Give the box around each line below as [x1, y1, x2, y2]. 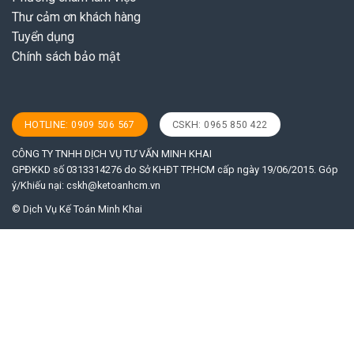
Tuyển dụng [12, 28, 74, 44]
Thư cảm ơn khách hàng [12, 9, 141, 24]
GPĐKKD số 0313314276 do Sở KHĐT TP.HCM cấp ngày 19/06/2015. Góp [12, 164, 338, 176]
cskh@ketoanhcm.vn [66, 179, 160, 192]
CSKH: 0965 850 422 [171, 118, 268, 130]
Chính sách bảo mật [12, 48, 120, 64]
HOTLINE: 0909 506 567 [24, 118, 135, 130]
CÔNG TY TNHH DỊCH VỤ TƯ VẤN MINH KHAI [12, 148, 212, 160]
